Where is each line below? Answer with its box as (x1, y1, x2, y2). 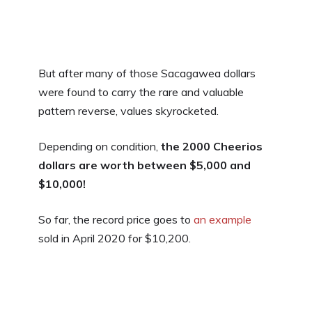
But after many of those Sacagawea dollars (38, 65, 256, 80)
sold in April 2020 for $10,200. (38, 231, 191, 245)
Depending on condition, (38, 139, 161, 153)
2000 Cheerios (182, 139, 263, 153)
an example (194, 212, 251, 226)
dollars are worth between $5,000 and (38, 157, 251, 172)
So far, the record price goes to (38, 212, 194, 226)
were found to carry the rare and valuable (38, 84, 244, 99)
